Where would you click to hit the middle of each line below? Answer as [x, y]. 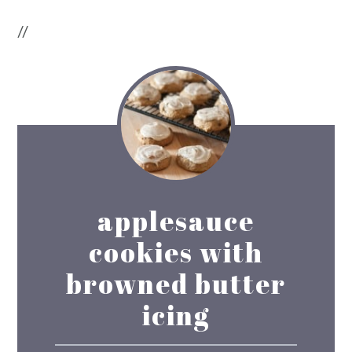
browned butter [176, 284]
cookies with [176, 252]
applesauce [176, 221]
